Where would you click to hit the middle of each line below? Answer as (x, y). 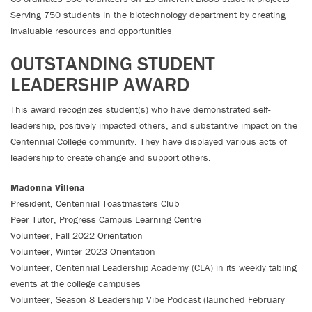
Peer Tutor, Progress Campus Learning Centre (106, 219)
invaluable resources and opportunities (91, 31)
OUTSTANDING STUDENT (113, 63)
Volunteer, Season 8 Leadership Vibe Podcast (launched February (148, 299)
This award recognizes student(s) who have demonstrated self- (141, 109)
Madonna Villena (48, 187)
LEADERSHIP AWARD (100, 84)
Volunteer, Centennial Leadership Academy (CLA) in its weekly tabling (154, 267)
